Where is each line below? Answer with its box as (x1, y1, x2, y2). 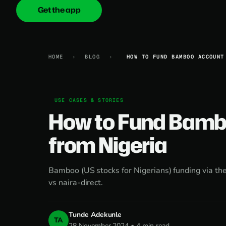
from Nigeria (48, 130, 167, 159)
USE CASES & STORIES (54, 97, 124, 103)
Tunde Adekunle (69, 210, 122, 219)
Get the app (37, 5, 81, 15)
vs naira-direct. (48, 177, 103, 188)
